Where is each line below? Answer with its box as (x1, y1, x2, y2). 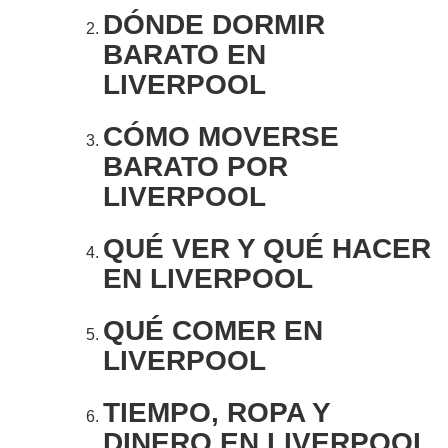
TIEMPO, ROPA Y (103, 397, 330, 429)
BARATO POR (103, 151, 288, 183)
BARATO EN (103, 39, 266, 71)
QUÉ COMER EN (103, 315, 323, 347)
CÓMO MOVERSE (103, 121, 339, 153)
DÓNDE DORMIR (103, 9, 325, 41)
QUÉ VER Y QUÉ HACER (103, 233, 431, 265)
